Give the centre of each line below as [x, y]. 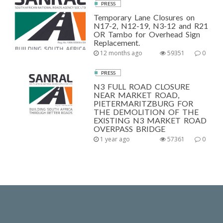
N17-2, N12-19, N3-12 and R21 [151, 25]
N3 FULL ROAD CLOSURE [142, 86]
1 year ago [114, 139]
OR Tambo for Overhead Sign [147, 34]
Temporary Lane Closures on [144, 17]
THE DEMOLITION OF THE [146, 111]
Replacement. [117, 42]
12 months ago [121, 53]
